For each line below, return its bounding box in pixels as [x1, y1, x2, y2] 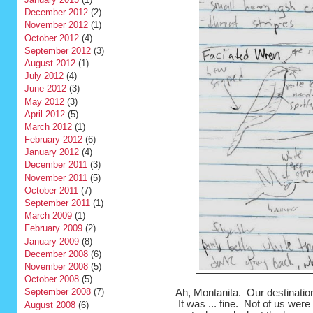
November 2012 [24, 20, 88, 31]
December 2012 [24, 7, 88, 18]
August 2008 [24, 299, 75, 310]
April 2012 [24, 108, 65, 119]
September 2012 [24, 45, 91, 56]
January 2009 [24, 235, 79, 247]
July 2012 [24, 71, 64, 82]
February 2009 [24, 223, 82, 234]
